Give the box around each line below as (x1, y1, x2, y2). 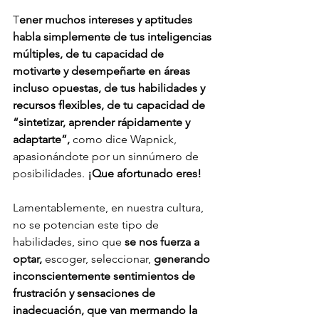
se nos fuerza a (125, 235, 202, 249)
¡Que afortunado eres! (88, 167, 202, 181)
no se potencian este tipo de (13, 218, 162, 232)
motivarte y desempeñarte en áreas (13, 64, 193, 78)
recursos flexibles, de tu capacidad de (13, 98, 208, 113)
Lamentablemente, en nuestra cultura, (13, 201, 206, 215)
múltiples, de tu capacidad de (13, 47, 167, 61)
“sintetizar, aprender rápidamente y (13, 115, 193, 130)
